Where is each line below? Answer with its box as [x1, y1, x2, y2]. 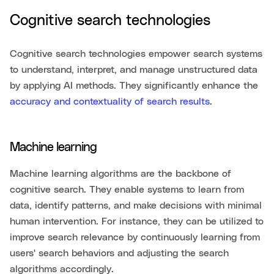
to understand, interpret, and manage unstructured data [10, 65, 257, 75]
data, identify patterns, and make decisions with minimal [10, 201, 262, 211]
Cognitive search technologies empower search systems [10, 49, 262, 59]
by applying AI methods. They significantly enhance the [10, 81, 258, 91]
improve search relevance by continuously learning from [10, 232, 260, 243]
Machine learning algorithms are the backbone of [10, 169, 231, 179]
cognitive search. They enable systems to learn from [10, 185, 244, 195]
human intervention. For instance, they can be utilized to [10, 217, 264, 227]
